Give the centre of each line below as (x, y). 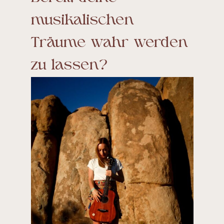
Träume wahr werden (109, 43)
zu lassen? (69, 66)
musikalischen (82, 21)
